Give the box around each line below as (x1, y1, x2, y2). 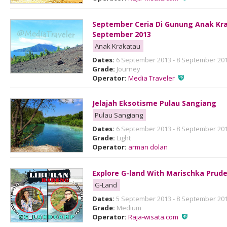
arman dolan (128, 142, 168, 152)
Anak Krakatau (95, 42, 141, 51)
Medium (117, 203, 142, 212)
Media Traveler (128, 73, 175, 83)
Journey (117, 64, 141, 73)
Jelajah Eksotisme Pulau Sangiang (92, 98, 217, 108)
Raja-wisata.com (128, 212, 179, 221)
